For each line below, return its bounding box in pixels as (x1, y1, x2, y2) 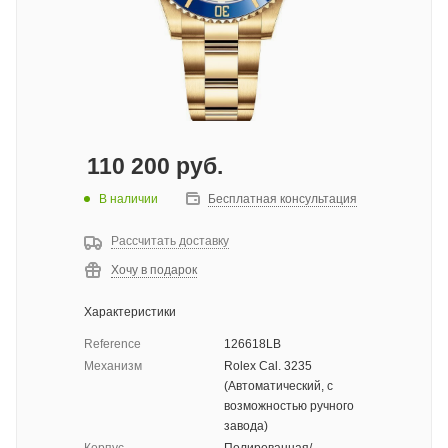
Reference (84, 337, 141, 352)
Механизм (84, 359, 142, 374)
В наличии (99, 191, 158, 206)
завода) (224, 419, 268, 434)
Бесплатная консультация (208, 192, 357, 207)
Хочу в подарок (111, 263, 197, 278)
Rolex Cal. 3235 (224, 359, 312, 374)
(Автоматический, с (224, 379, 333, 394)
